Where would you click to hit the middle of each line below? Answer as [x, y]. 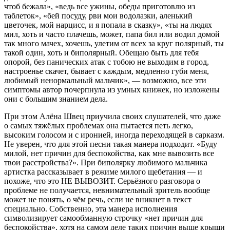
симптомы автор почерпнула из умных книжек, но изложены [112, 89]
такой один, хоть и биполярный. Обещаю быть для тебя [101, 52]
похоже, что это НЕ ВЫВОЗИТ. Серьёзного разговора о [102, 181]
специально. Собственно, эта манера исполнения [91, 208]
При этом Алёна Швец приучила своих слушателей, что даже [112, 116]
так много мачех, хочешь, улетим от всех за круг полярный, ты [114, 43]
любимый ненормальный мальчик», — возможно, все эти [105, 80]
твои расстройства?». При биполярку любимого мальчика [106, 162]
